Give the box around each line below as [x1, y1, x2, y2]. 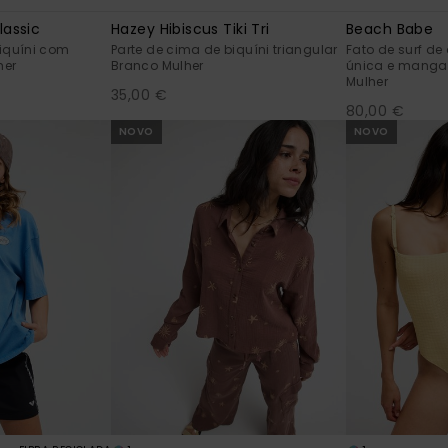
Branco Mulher [111, 56, 204, 74]
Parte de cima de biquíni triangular [111, 40, 338, 58]
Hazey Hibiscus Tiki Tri [111, 18, 270, 39]
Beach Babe [346, 18, 434, 39]
